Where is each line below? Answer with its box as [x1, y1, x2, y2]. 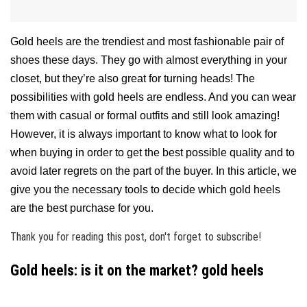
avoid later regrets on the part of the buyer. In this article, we [10, 164, 297, 177]
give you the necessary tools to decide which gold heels [10, 183, 280, 195]
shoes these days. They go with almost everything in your [10, 53, 287, 66]
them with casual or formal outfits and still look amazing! [10, 109, 280, 121]
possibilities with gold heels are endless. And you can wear [10, 90, 296, 103]
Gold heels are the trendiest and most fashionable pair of [10, 35, 284, 47]
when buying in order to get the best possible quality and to [10, 146, 295, 158]
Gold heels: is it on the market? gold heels [10, 262, 264, 280]
